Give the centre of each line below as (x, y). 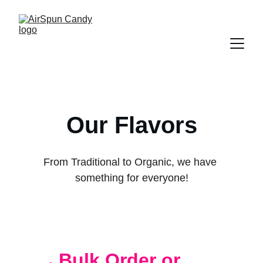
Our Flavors (131, 125)
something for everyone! (131, 178)
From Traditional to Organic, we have (131, 162)
